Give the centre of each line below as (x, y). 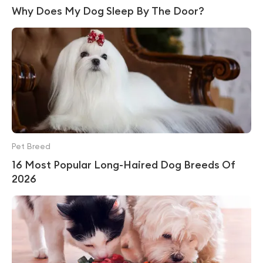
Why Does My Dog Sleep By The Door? (108, 11)
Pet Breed (31, 147)
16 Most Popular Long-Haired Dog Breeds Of (124, 165)
